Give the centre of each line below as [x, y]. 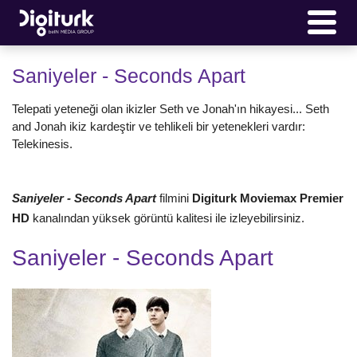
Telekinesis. [42, 143]
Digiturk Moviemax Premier [268, 198]
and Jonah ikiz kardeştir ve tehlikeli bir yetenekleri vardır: [159, 126]
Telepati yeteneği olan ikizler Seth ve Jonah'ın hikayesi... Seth [171, 108]
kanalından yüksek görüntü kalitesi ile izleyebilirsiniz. [167, 218]
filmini [176, 198]
